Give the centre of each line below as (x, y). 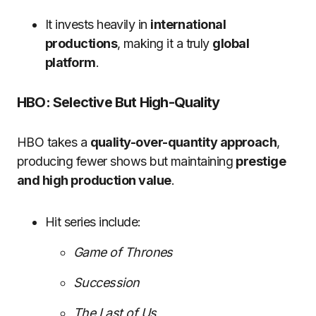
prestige (261, 161)
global (231, 43)
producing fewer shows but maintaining (127, 161)
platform (71, 62)
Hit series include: (93, 222)
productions (81, 43)
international (188, 24)
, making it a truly (165, 43)
